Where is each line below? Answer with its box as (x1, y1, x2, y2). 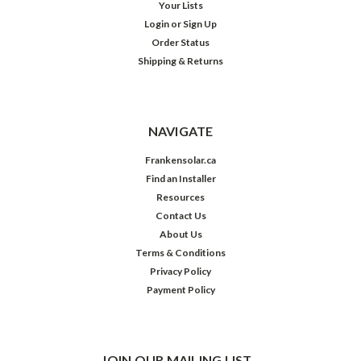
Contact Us (155, 210, 206, 222)
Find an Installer (145, 172, 216, 185)
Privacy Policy (150, 265, 211, 278)
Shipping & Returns (138, 55, 223, 68)
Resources (156, 191, 205, 204)
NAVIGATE (147, 123, 214, 139)
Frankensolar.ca (145, 154, 216, 167)
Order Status (151, 36, 210, 49)
